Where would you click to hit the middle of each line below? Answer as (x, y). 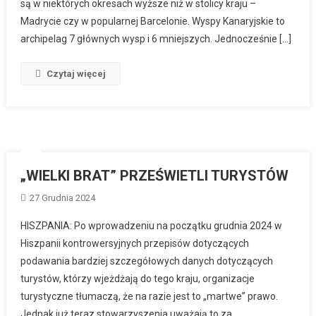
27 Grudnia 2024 (63, 197)
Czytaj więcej (77, 73)
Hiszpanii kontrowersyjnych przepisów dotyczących (135, 243)
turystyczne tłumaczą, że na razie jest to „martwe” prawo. (150, 296)
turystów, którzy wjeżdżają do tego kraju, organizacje (138, 278)
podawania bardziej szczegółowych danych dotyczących (147, 261)
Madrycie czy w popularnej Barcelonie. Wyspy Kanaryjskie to (153, 21)
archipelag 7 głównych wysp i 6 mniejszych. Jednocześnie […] (156, 38)
